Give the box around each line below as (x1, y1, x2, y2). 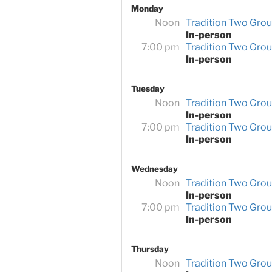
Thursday (131, 243, 169, 254)
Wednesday (131, 164, 178, 174)
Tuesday (131, 84, 165, 94)
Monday (131, 4, 163, 14)
